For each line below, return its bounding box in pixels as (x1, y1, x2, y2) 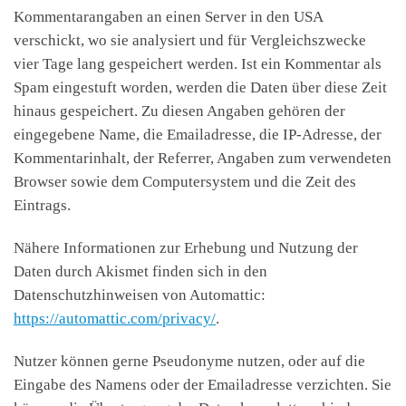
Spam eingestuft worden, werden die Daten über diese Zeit (14, 79, 387, 97)
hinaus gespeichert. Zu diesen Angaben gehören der (14, 102, 345, 121)
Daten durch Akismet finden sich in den (14, 263, 267, 281)
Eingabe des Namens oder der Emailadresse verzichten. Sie (14, 376, 391, 394)
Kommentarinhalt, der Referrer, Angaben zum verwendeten (14, 150, 391, 168)
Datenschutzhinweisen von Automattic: (14, 286, 266, 304)
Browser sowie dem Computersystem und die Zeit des (14, 173, 356, 191)
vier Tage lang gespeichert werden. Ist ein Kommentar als (14, 55, 382, 73)
